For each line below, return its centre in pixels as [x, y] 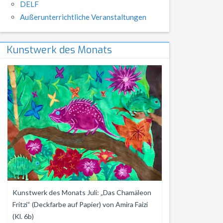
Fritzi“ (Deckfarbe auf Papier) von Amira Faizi [80, 204]
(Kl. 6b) [23, 216]
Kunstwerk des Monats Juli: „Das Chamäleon [82, 192]
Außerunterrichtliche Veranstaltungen [83, 17]
